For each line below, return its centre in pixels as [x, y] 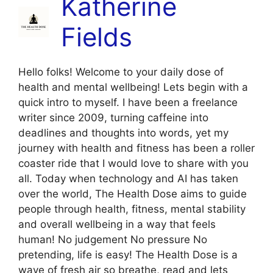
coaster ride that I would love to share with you [133, 163]
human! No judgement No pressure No [113, 239]
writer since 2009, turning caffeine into [113, 117]
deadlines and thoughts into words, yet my [123, 133]
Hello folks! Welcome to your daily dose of [121, 72]
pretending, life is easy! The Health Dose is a [128, 254]
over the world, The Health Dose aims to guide [133, 193]
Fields [97, 37]
